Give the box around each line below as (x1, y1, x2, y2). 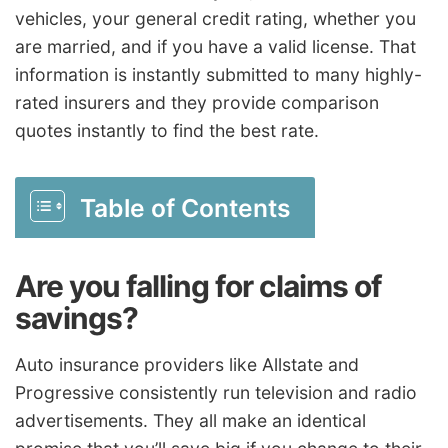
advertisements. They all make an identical (15, 410, 366, 432)
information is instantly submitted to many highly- (15, 63, 422, 85)
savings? (15, 299, 138, 336)
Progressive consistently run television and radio (15, 382, 417, 404)
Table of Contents (80, 192, 291, 223)
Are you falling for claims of (15, 267, 382, 304)
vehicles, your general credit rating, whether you (15, 7, 416, 29)
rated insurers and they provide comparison (15, 91, 379, 113)
